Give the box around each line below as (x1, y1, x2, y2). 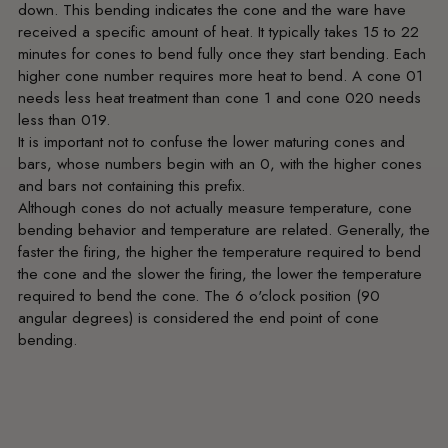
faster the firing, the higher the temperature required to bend (18, 241, 421, 264)
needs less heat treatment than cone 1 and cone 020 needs (18, 87, 421, 110)
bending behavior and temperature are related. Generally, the (18, 219, 430, 242)
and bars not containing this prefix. (18, 175, 245, 198)
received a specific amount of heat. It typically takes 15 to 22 (18, 21, 419, 44)
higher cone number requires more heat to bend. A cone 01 (18, 65, 423, 88)
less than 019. (18, 109, 110, 132)
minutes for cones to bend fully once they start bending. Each (18, 43, 426, 66)
